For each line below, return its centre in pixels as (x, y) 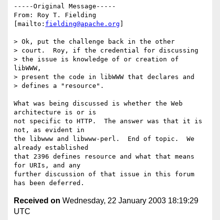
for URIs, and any (47, 165)
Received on (37, 201)
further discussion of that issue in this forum (104, 174)
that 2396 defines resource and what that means (104, 157)
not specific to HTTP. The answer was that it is (108, 121)
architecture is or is (55, 112)
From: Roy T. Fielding (55, 15)
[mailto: (29, 24)
